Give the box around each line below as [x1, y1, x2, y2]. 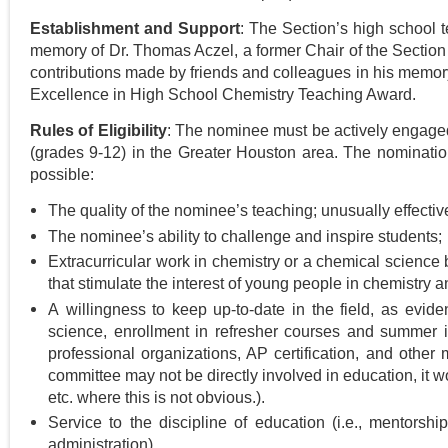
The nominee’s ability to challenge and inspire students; [48, 227, 442, 245]
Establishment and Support [30, 20, 241, 38]
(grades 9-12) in [30, 144, 151, 162]
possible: [30, 166, 94, 184]
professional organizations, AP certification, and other [48, 344, 441, 362]
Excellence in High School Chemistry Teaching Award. [30, 86, 416, 104]
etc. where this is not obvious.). [48, 388, 265, 406]
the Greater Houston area [150, 144, 334, 162]
